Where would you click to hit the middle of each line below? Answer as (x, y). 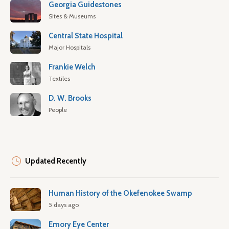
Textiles (59, 79)
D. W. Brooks (70, 98)
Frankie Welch (72, 67)
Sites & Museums (72, 16)
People (58, 110)
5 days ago (64, 205)
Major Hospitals (70, 48)
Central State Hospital (86, 36)
